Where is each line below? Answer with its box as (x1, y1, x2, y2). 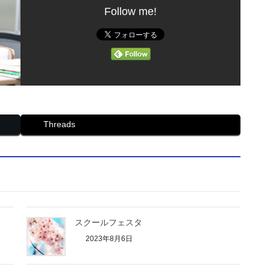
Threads (43, 119, 75, 129)
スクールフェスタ (75, 218, 143, 228)
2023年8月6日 (84, 234, 133, 243)
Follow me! (104, 5, 157, 17)
